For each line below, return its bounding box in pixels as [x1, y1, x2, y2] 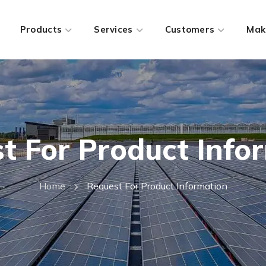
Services [94, 24, 133, 35]
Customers [164, 24, 215, 35]
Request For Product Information [86, 180, 227, 192]
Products [20, 24, 62, 35]
